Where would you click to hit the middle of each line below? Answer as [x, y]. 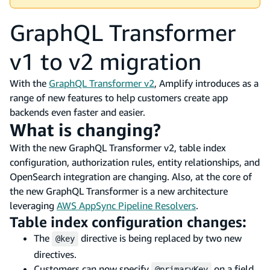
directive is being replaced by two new [160, 238]
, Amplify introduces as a [206, 83]
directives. [55, 254]
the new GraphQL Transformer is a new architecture [119, 191]
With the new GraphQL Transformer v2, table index [118, 147]
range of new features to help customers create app [119, 97]
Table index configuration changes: [128, 221]
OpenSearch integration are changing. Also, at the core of [131, 176]
